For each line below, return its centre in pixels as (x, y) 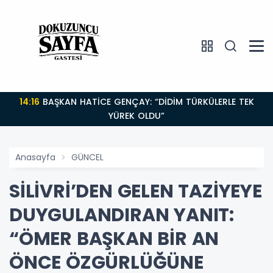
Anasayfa (35, 158)
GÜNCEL (87, 158)
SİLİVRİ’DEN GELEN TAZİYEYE (136, 192)
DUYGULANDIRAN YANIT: (122, 215)
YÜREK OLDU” (136, 116)
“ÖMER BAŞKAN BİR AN (114, 239)
